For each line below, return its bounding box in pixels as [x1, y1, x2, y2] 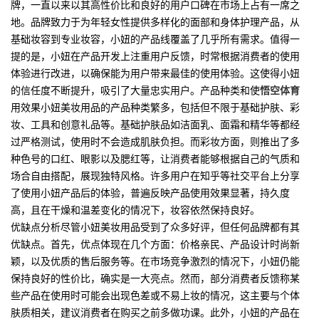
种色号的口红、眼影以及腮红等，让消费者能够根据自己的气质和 [11, 154, 300, 165]
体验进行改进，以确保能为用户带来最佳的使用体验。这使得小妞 [11, 68, 300, 80]
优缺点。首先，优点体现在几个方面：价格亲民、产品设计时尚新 [11, 239, 300, 251]
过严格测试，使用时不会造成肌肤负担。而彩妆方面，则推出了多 [11, 137, 300, 148]
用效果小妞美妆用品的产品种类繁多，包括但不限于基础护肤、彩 [11, 103, 300, 114]
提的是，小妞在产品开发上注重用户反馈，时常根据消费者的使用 [11, 51, 300, 63]
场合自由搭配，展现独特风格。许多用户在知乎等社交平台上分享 [11, 171, 300, 182]
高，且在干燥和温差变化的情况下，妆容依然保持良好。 [11, 205, 260, 216]
